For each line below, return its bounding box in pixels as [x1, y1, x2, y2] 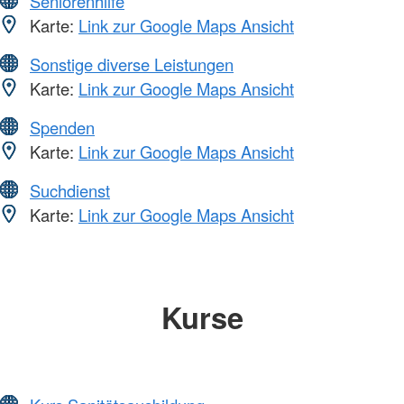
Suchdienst [30, 179, 110, 203]
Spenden [30, 115, 95, 140]
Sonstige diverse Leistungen [30, 52, 234, 77]
